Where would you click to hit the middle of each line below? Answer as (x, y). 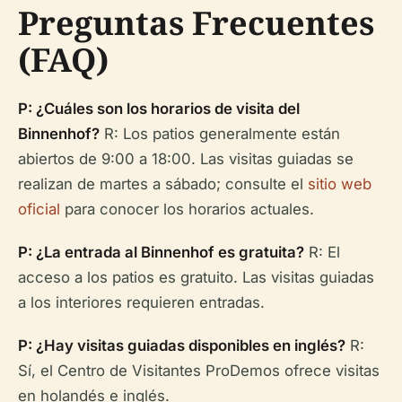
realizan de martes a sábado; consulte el (163, 184)
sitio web (340, 184)
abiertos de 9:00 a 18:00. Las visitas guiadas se (186, 159)
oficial (39, 210)
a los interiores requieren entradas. (141, 303)
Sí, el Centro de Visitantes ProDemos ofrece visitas (199, 371)
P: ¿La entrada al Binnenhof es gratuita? (161, 253)
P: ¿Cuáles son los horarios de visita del (159, 109)
